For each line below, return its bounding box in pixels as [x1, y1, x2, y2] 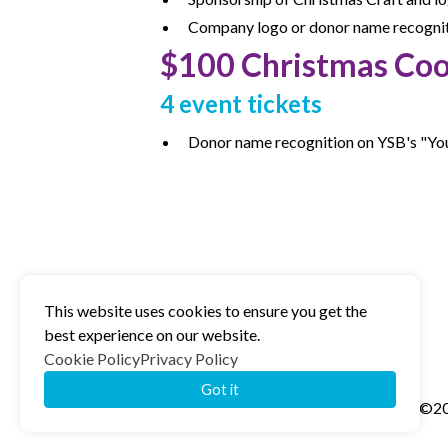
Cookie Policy [44, 348, 140, 368]
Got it [201, 380, 239, 398]
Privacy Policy [140, 348, 238, 368]
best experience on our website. [44, 324, 260, 344]
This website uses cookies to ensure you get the [44, 300, 367, 320]
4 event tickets [160, 89, 322, 118]
